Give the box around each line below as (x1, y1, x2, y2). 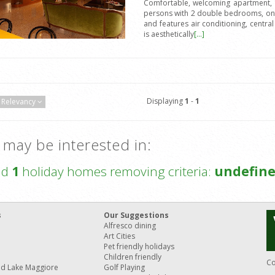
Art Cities (104, 231, 135, 242)
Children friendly (104, 252, 161, 263)
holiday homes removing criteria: (19, 163, 214, 180)
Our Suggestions (104, 210, 169, 221)
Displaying (146, 96, 185, 107)
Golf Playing (104, 262, 145, 273)
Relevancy (1, 96, 36, 107)
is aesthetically (143, 29, 194, 40)
